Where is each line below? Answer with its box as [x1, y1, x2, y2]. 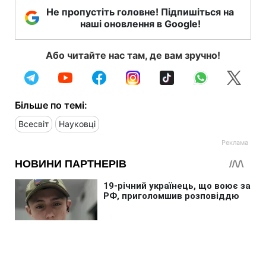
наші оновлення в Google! [80, 17, 201, 30]
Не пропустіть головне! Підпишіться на [46, 5, 234, 18]
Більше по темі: [15, 99, 87, 111]
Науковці [59, 118, 96, 129]
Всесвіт [18, 118, 49, 129]
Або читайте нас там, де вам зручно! [46, 49, 220, 61]
